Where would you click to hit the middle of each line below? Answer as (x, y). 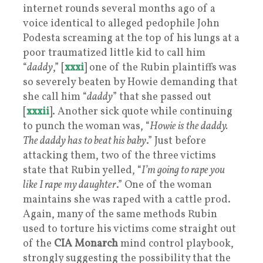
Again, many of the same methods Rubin (120, 214)
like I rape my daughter (70, 185)
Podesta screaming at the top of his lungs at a (131, 38)
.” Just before (176, 141)
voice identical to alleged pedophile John (121, 23)
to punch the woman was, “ (86, 126)
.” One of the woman (164, 185)
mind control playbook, (176, 244)
